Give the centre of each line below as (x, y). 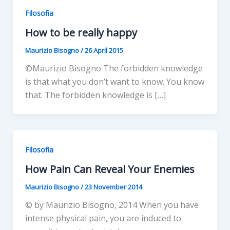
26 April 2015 (104, 50)
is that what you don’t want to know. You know (114, 81)
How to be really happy (81, 32)
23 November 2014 (113, 187)
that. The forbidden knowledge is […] (95, 95)
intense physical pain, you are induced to (103, 218)
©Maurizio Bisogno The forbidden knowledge (114, 68)
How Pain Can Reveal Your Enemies (110, 169)
